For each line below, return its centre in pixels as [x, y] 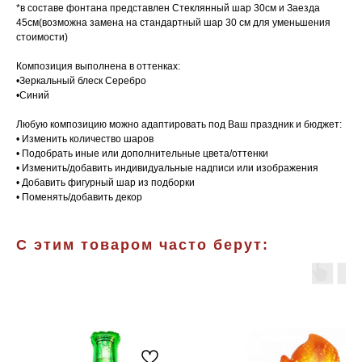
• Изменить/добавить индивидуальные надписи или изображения [167, 168]
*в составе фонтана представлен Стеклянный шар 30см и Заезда [168, 8]
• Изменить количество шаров [85, 139]
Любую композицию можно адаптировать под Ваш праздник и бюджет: [179, 125]
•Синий [33, 96]
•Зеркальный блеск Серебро [81, 81]
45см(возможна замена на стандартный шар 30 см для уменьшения [173, 23]
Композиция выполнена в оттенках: [98, 67]
